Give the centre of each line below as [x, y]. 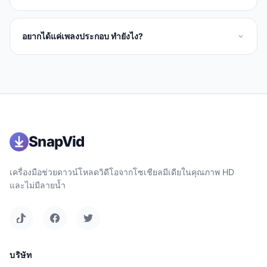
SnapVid [57, 142]
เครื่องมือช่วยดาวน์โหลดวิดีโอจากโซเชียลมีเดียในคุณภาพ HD [122, 172]
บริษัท [21, 255]
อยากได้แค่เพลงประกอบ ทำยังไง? [83, 36]
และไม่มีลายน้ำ [38, 185]
